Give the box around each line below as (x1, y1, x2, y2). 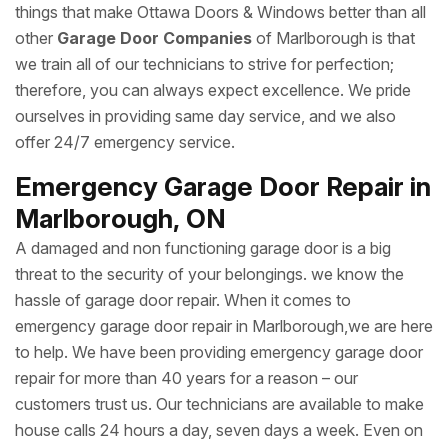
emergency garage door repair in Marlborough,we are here (15, 316, 433, 336)
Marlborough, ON (15, 203, 226, 234)
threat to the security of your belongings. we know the (15, 264, 404, 284)
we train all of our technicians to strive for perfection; (15, 54, 394, 74)
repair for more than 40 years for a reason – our (15, 368, 358, 388)
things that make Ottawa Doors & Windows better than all (15, 2, 426, 22)
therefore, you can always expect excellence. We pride (15, 80, 411, 100)
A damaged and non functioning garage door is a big (15, 238, 391, 258)
